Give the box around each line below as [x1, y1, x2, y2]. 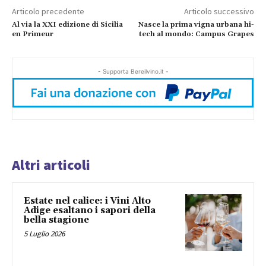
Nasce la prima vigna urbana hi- [138, 20, 254, 29]
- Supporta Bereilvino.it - [97, 67, 169, 75]
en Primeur [12, 29, 53, 39]
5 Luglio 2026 [24, 229, 65, 239]
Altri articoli [12, 156, 90, 175]
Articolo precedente [12, 5, 84, 17]
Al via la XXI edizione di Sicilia [12, 20, 123, 29]
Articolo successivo [183, 5, 254, 17]
